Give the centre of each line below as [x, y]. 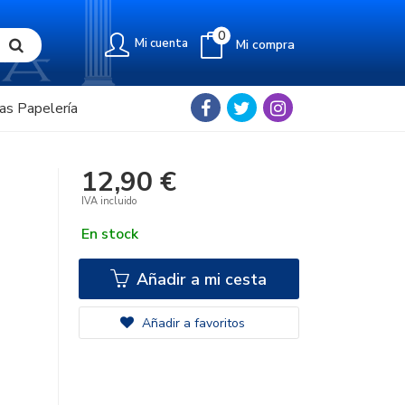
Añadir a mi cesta [200, 279]
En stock [109, 234]
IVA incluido [109, 201]
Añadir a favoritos [191, 323]
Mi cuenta [161, 43]
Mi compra [265, 44]
